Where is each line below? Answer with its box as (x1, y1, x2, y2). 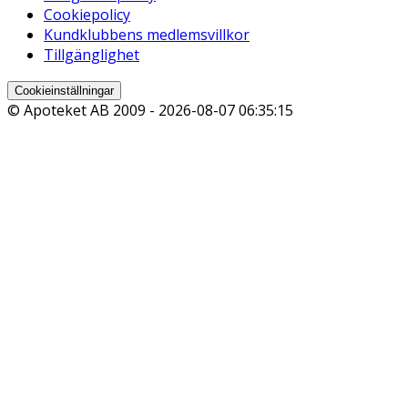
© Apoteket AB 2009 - (7, 100, 158, 121)
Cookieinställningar (15, 84, 114, 98)
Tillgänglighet (44, 45, 139, 66)
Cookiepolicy (44, 5, 130, 25)
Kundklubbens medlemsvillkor (44, 25, 250, 46)
